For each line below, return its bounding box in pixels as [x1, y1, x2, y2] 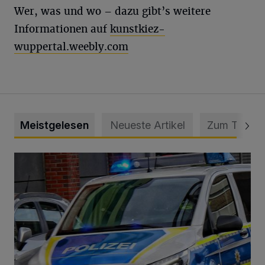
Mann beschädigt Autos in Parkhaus [14, 153, 167, 166]
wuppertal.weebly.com [14, 40, 128, 54]
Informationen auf [14, 22, 110, 36]
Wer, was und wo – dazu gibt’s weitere [14, 5, 211, 18]
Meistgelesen [20, 119, 89, 132]
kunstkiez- [110, 22, 165, 36]
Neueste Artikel [109, 119, 185, 132]
